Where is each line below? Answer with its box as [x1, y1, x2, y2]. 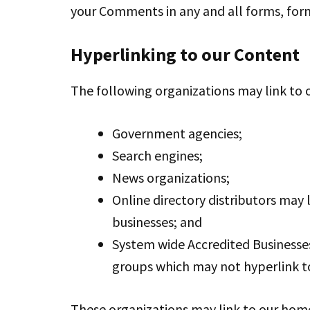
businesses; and [112, 213, 202, 230]
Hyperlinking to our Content [71, 43, 300, 66]
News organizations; [112, 169, 230, 186]
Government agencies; [112, 125, 242, 142]
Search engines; [112, 147, 203, 164]
